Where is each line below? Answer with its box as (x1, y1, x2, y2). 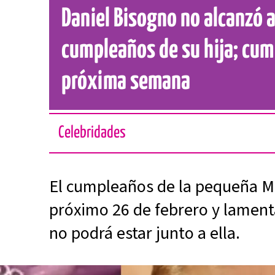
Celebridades (58, 125, 126, 141)
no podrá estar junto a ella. (49, 221, 241, 246)
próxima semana (61, 69, 191, 95)
